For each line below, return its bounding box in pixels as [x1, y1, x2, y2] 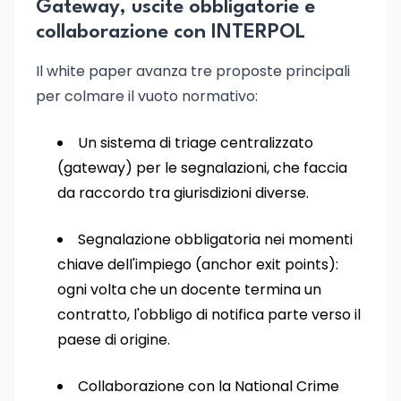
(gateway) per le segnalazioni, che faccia [57, 158, 347, 178]
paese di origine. [57, 329, 170, 350]
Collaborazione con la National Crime [78, 376, 339, 397]
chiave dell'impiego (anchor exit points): [57, 254, 338, 275]
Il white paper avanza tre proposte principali [36, 61, 350, 81]
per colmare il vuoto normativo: [36, 86, 258, 107]
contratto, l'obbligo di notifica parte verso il [57, 304, 361, 325]
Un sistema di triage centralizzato [78, 132, 313, 153]
